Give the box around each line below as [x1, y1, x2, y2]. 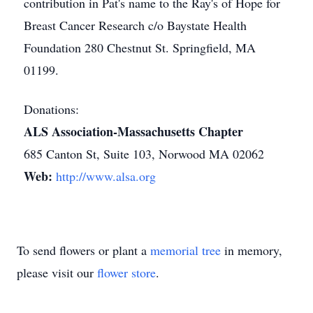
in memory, [221, 242, 282, 259]
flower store [97, 264, 156, 281]
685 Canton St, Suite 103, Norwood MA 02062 [24, 145, 264, 162]
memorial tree [150, 242, 221, 259]
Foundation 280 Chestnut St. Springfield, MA [24, 39, 256, 56]
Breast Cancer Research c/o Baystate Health [24, 17, 247, 34]
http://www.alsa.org [56, 168, 156, 184]
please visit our [17, 264, 97, 281]
